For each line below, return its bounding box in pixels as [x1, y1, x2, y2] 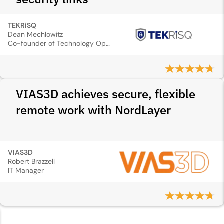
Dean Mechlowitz [8, 30, 63, 39]
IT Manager [8, 166, 44, 175]
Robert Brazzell [8, 157, 55, 166]
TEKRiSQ [8, 21, 36, 30]
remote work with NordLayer [16, 102, 171, 118]
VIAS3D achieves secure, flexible [16, 86, 195, 102]
